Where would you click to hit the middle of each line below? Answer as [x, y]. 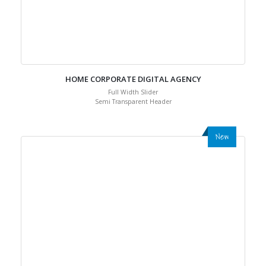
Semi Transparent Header [133, 125]
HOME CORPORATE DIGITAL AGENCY [133, 103]
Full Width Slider [133, 116]
